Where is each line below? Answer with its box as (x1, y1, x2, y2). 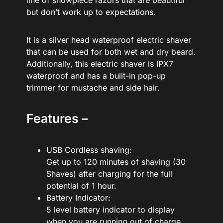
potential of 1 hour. (46, 181, 116, 191)
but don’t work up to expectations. (26, 7, 156, 17)
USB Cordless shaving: (46, 145, 132, 155)
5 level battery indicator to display (46, 205, 175, 215)
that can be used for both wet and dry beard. (26, 47, 196, 57)
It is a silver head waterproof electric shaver (26, 35, 191, 45)
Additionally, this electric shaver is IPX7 (26, 59, 173, 69)
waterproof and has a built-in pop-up (26, 71, 166, 81)
